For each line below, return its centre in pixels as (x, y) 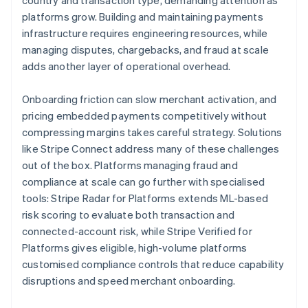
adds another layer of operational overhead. (126, 66)
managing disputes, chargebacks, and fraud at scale (146, 50)
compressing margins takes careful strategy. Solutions (152, 132)
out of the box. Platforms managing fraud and (130, 165)
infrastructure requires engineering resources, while (145, 33)
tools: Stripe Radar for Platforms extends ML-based (145, 198)
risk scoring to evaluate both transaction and (129, 215)
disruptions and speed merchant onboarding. (129, 281)
